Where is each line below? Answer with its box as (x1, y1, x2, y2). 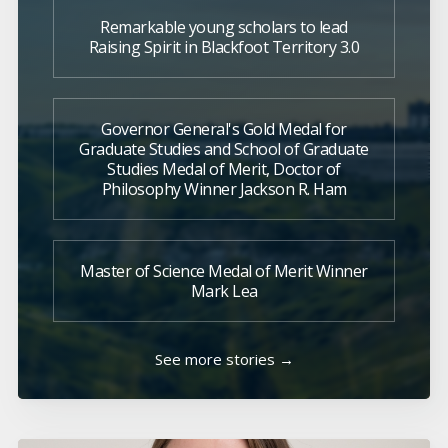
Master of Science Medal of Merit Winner (80, 260, 368, 283)
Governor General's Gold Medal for (101, 118, 347, 141)
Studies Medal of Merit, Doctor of (107, 158, 341, 181)
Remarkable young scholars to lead (100, 16, 348, 39)
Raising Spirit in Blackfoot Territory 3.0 (88, 36, 360, 59)
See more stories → (154, 349, 294, 370)
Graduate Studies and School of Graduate (79, 138, 369, 161)
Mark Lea (190, 280, 258, 303)
